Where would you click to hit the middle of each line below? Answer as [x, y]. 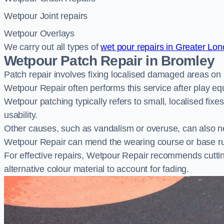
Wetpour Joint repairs [46, 16]
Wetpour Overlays [39, 33]
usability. [21, 115]
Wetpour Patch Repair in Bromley [109, 61]
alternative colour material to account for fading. [97, 169]
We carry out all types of [52, 47]
